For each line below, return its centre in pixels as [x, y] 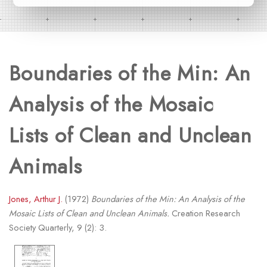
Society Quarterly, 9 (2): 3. [58, 228]
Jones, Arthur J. [35, 199]
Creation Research [204, 213]
